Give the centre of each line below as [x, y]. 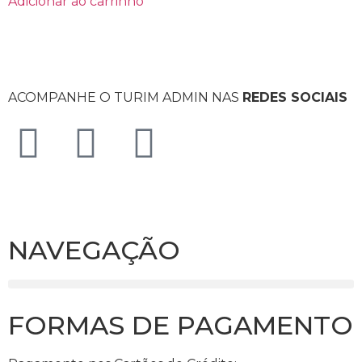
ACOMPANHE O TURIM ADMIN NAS [125, 98]
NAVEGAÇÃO [94, 250]
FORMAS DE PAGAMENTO [181, 326]
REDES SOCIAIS [295, 98]
